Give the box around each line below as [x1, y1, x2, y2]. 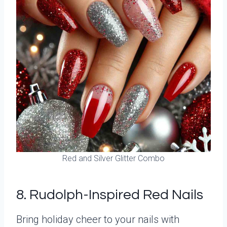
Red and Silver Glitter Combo [62, 153, 165, 163]
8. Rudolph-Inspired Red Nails [16, 187, 203, 202]
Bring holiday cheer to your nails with [16, 213, 179, 225]
